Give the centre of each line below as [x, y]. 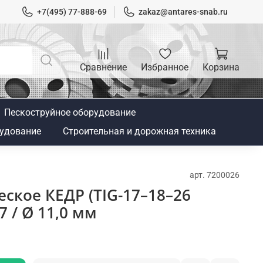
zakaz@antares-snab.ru [183, 11]
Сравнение [103, 67]
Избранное [165, 67]
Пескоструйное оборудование [70, 113]
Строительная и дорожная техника [140, 131]
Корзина [221, 67]
